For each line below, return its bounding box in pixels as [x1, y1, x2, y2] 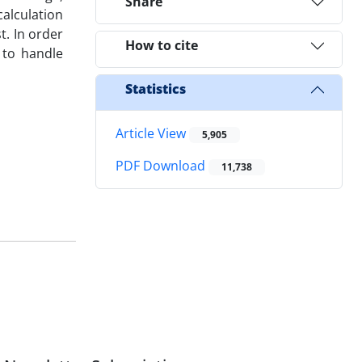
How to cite [125, 36, 198, 55]
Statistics [125, 80, 186, 99]
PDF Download [116, 157, 208, 175]
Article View [116, 124, 189, 142]
